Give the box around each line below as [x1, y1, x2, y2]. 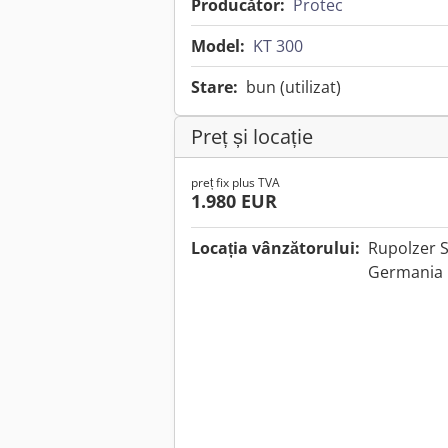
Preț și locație [191, 123, 313, 151]
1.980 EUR [191, 189, 277, 214]
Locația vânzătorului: [191, 237, 360, 260]
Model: [191, 35, 245, 58]
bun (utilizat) [246, 76, 341, 99]
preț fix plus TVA [191, 174, 280, 192]
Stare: [191, 76, 238, 99]
